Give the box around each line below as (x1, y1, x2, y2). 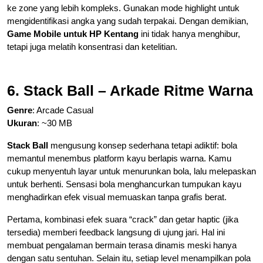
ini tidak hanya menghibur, (139, 28, 240, 39)
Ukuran (7, 117, 37, 128)
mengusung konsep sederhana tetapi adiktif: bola (48, 140, 237, 150)
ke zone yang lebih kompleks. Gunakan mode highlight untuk (7, 2, 240, 13)
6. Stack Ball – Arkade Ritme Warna (7, 82, 253, 99)
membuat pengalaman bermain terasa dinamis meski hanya (7, 240, 237, 250)
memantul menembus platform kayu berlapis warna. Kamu (7, 153, 231, 163)
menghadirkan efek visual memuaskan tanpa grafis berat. (7, 191, 227, 202)
